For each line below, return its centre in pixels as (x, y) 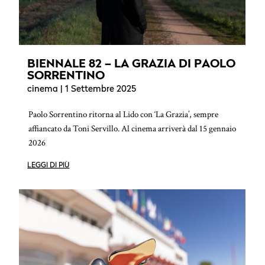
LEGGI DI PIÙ (49, 165)
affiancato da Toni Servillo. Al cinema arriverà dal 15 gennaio (132, 129)
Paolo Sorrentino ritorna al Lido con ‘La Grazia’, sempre (124, 115)
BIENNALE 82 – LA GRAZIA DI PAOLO (132, 64)
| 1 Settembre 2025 (97, 90)
